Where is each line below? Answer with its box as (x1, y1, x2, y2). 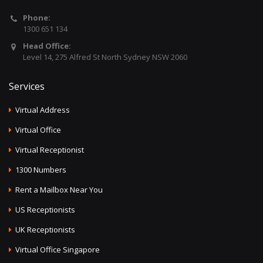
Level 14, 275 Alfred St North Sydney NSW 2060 (23, 52, 187, 62)
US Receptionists (15, 204, 75, 215)
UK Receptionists (15, 224, 75, 235)
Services (9, 80, 45, 93)
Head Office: (23, 41, 71, 51)
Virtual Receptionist (15, 144, 84, 155)
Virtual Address (15, 104, 70, 115)
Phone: (23, 12, 50, 23)
